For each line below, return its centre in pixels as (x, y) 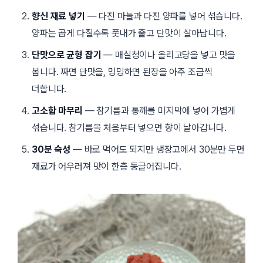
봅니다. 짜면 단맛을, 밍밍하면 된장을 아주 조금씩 (122, 72)
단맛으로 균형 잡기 (67, 55)
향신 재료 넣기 (58, 16)
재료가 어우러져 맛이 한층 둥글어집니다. (107, 166)
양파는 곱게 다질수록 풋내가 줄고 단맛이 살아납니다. (129, 33)
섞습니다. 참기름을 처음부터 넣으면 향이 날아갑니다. (129, 127)
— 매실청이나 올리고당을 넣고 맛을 (168, 55)
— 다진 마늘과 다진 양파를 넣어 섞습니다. (163, 16)
